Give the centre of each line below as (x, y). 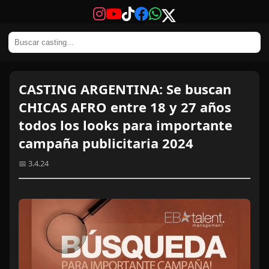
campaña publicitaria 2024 (106, 143)
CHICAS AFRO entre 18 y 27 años (125, 107)
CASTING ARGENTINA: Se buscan (125, 89)
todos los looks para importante (125, 125)
